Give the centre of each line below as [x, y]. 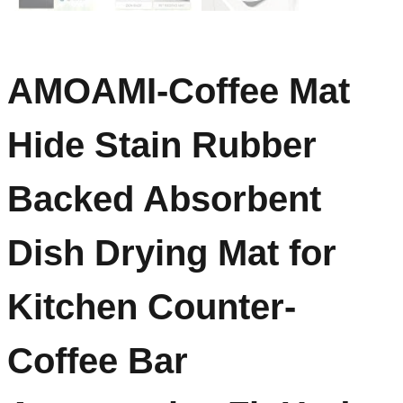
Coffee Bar [98, 361]
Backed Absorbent [164, 199]
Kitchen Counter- [152, 307]
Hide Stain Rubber [162, 145]
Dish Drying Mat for [172, 253]
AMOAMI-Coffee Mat [179, 91]
